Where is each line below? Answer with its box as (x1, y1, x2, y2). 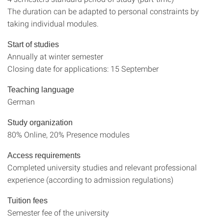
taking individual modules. (7, 18, 99, 28)
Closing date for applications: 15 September (7, 63, 159, 74)
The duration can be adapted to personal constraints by (7, 6, 199, 16)
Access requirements (7, 151, 81, 160)
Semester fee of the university (7, 207, 109, 218)
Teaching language (7, 85, 74, 94)
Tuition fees (7, 196, 48, 205)
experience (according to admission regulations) (7, 174, 173, 185)
